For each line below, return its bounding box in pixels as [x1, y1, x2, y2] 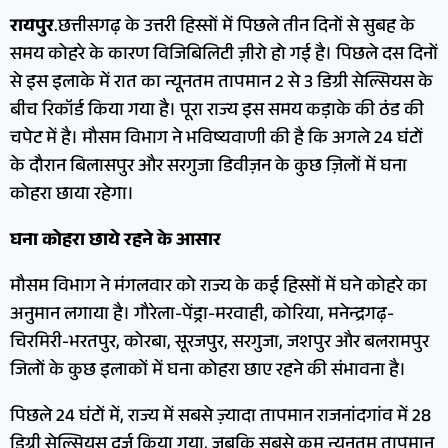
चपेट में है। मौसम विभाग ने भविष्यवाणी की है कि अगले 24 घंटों [10, 124, 423, 155]
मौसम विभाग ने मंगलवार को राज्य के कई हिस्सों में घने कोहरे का [10, 272, 427, 303]
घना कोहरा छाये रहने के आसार [10, 226, 221, 257]
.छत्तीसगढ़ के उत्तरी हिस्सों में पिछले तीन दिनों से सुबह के [54, 12, 415, 43]
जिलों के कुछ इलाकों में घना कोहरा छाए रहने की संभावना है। [10, 356, 406, 387]
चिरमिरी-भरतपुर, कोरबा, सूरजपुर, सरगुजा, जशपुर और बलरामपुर [10, 328, 429, 359]
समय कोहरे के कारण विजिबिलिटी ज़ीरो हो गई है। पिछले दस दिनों [10, 40, 438, 71]
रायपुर [10, 12, 54, 43]
